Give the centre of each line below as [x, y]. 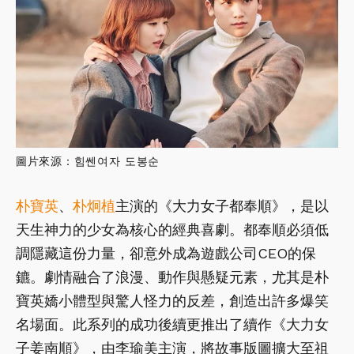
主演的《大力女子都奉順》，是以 [222, 206]
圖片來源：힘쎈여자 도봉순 [88, 162]
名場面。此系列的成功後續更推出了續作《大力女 [172, 325]
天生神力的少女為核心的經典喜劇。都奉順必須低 [172, 230]
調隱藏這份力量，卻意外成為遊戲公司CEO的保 [166, 254]
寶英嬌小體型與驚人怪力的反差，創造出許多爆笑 [172, 301]
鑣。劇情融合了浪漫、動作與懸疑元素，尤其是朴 [172, 277]
